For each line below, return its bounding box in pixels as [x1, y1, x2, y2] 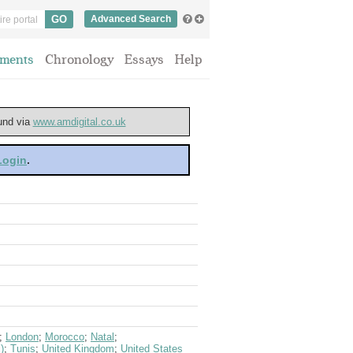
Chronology [45, 52, 113, 67]
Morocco [45, 331, 84, 343]
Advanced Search [91, 13, 171, 24]
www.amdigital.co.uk [32, 116, 126, 128]
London [6, 331, 39, 343]
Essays [124, 52, 164, 67]
